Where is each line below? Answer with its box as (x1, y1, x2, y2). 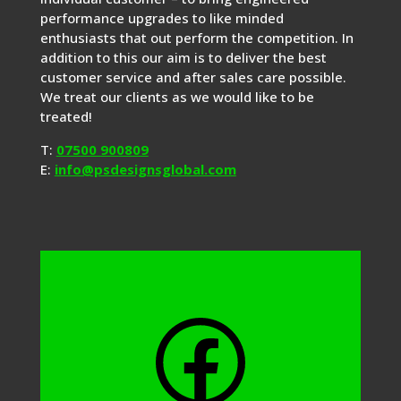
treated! (39, 107, 92, 125)
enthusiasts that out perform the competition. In (39, 28, 354, 47)
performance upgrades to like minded (39, 8, 284, 27)
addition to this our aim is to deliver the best (39, 47, 327, 66)
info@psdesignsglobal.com (54, 159, 236, 178)
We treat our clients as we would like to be (39, 87, 314, 106)
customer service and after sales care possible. (39, 67, 346, 86)
